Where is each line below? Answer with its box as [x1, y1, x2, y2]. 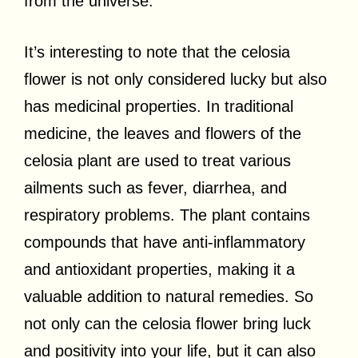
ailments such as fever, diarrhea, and [24, 178, 287, 197]
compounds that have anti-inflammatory [24, 233, 305, 251]
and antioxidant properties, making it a [24, 260, 295, 278]
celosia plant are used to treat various [24, 151, 291, 169]
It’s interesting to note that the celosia [24, 42, 290, 61]
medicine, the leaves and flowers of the [24, 124, 301, 142]
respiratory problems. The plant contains [24, 205, 310, 224]
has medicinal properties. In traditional [24, 97, 293, 115]
